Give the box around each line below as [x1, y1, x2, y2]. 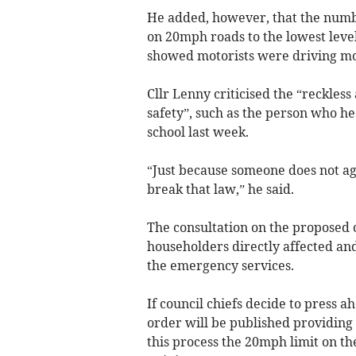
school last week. [146, 124, 249, 141]
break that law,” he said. [146, 181, 294, 198]
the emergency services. [146, 257, 294, 274]
